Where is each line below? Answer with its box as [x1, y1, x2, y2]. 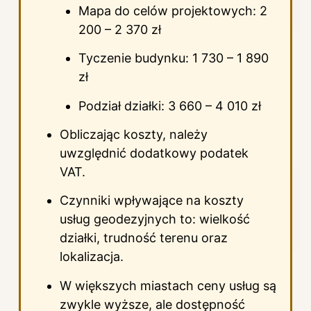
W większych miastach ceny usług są [60, 278, 276, 293]
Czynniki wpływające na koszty [60, 193, 244, 208]
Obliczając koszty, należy [60, 127, 208, 142]
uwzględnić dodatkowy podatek [60, 146, 249, 161]
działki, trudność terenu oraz [60, 230, 228, 246]
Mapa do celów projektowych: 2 [78, 3, 267, 18]
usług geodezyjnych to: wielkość [60, 212, 250, 227]
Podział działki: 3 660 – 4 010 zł [78, 98, 261, 113]
